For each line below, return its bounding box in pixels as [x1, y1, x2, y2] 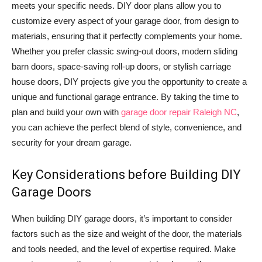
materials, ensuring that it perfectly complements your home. [12, 31, 242, 42]
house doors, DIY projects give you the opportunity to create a [12, 77, 247, 87]
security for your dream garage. [12, 137, 132, 148]
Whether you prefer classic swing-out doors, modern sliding [12, 46, 237, 57]
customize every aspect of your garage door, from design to [12, 16, 239, 26]
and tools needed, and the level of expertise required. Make [12, 244, 236, 254]
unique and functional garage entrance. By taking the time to [12, 92, 239, 102]
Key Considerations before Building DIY [12, 167, 241, 182]
